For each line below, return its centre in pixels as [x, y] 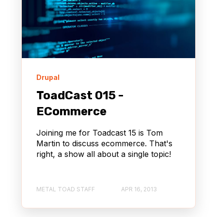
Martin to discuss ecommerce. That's [104, 143]
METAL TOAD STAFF [66, 189]
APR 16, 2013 [139, 189]
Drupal [48, 77]
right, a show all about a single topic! [104, 154]
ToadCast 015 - [80, 95]
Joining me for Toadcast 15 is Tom [100, 132]
